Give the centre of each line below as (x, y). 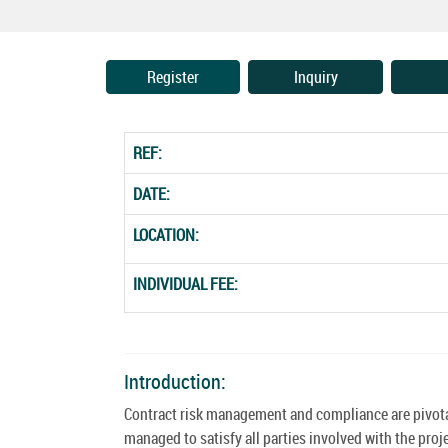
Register (173, 76)
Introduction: (175, 381)
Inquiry (315, 76)
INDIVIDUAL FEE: (185, 283)
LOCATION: (166, 234)
